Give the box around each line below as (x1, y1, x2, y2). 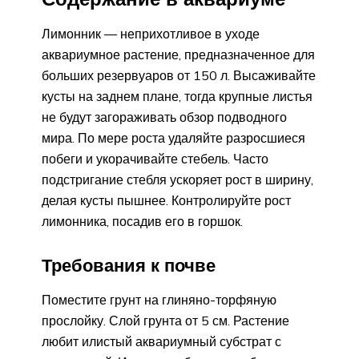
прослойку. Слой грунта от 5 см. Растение (42, 312, 289, 329)
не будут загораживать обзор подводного (42, 108, 287, 125)
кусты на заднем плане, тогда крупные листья (42, 87, 313, 104)
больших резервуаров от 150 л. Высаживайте (42, 67, 316, 83)
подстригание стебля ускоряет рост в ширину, (42, 171, 313, 188)
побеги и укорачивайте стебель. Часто (42, 150, 268, 167)
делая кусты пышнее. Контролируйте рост (42, 192, 291, 208)
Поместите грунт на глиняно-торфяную (42, 291, 276, 308)
